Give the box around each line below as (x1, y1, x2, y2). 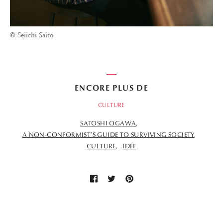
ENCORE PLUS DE (74, 83, 149, 93)
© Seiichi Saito (10, 30, 53, 39)
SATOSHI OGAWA (80, 119, 136, 127)
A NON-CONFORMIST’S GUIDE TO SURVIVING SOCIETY (22, 130, 195, 139)
